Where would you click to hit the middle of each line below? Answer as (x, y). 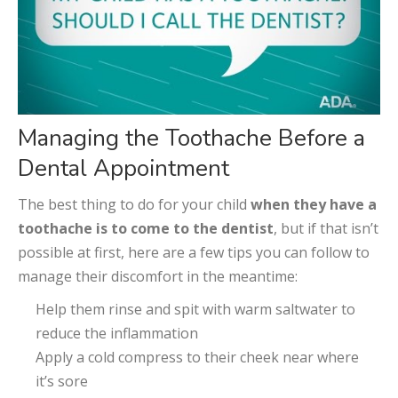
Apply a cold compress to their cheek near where (197, 358)
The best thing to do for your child (134, 205)
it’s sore (62, 382)
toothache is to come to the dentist (146, 229)
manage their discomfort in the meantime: (158, 277)
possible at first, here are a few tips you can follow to (194, 253)
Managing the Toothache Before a (191, 139)
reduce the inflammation (117, 334)
